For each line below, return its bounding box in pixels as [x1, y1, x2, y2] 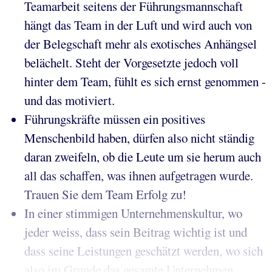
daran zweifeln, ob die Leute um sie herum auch [24, 148, 261, 166]
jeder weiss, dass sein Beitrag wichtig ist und [24, 223, 247, 241]
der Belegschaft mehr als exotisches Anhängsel [24, 35, 257, 53]
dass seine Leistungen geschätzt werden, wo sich [24, 242, 263, 260]
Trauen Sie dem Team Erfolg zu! [24, 186, 186, 203]
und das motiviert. [24, 92, 115, 109]
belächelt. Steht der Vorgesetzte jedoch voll [24, 54, 239, 72]
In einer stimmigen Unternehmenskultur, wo [24, 205, 242, 222]
